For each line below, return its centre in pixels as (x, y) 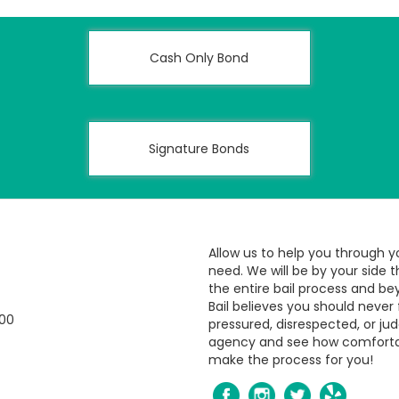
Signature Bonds (199, 149)
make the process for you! (291, 360)
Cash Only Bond (199, 58)
